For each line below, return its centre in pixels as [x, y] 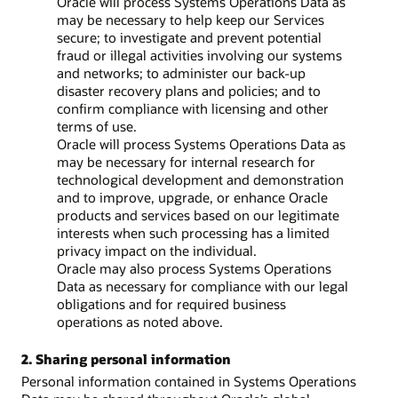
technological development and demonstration [200, 180]
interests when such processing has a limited [193, 233]
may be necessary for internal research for [186, 162]
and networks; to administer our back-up [181, 73]
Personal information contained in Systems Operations [189, 381]
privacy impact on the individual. [157, 251]
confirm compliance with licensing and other [193, 109]
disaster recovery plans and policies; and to [189, 91]
